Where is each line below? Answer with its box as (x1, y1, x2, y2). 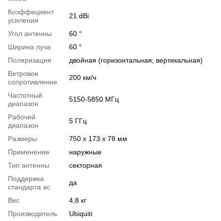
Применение (8, 147, 49, 156)
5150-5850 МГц (69, 95, 119, 103)
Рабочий (8, 112, 36, 121)
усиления (8, 16, 38, 24)
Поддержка (8, 174, 44, 183)
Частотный (8, 91, 42, 99)
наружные (69, 147, 102, 156)
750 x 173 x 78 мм (69, 134, 127, 143)
